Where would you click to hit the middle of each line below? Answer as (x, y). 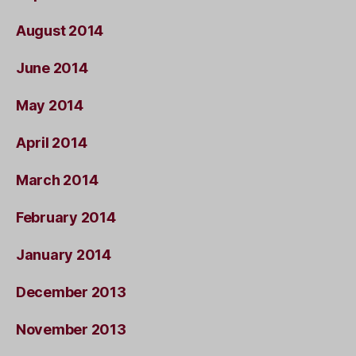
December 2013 (71, 292)
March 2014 (57, 180)
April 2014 (52, 142)
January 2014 (64, 254)
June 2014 (52, 68)
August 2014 (60, 30)
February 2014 (66, 217)
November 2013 (71, 329)
